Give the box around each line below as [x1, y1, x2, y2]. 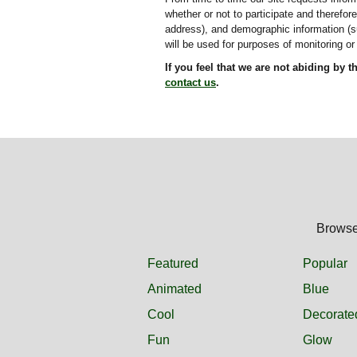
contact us [165, 76, 216, 88]
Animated [147, 281, 202, 296]
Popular [303, 256, 348, 270]
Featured [147, 256, 199, 270]
